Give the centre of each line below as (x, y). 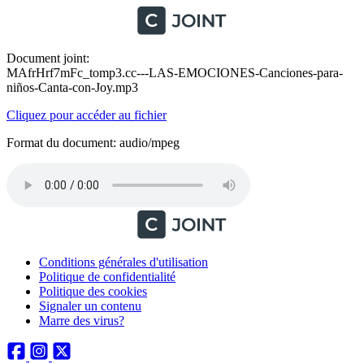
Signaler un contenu (90, 306)
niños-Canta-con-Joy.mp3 (72, 87)
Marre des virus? (82, 321)
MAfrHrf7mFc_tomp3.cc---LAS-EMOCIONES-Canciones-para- (175, 73)
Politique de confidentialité (107, 277)
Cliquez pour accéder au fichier (87, 115)
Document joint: (48, 58)
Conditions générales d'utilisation (123, 262)
